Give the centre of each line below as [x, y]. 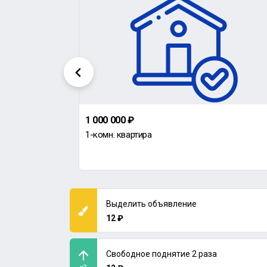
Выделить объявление [151, 204]
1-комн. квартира [119, 135]
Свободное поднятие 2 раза [162, 254]
